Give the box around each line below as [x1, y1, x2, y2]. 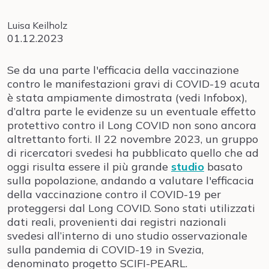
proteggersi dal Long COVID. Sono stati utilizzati [7, 201, 255, 215]
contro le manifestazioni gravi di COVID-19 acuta [7, 77, 260, 91]
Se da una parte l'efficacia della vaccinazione [7, 63, 239, 77]
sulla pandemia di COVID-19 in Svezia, [7, 243, 204, 256]
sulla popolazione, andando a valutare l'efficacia [7, 174, 254, 187]
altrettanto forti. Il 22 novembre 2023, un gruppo [7, 132, 258, 146]
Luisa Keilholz [7, 19, 67, 31]
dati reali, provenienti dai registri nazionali [7, 215, 226, 229]
